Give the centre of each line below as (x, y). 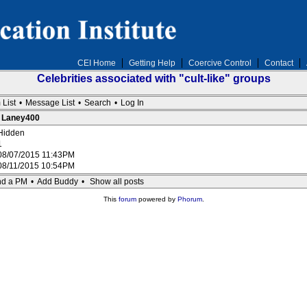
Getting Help (152, 63)
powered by (157, 199)
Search (98, 103)
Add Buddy (58, 182)
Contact (279, 63)
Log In (132, 103)
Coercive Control (220, 63)
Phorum (189, 199)
